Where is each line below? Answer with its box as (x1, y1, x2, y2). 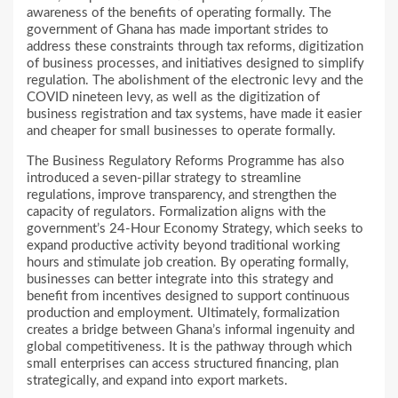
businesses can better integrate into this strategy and (27, 273, 333, 287)
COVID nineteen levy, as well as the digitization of (27, 91, 320, 105)
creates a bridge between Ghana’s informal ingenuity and (27, 323, 354, 338)
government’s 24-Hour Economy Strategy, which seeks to (27, 222, 363, 236)
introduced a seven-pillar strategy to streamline (27, 171, 301, 186)
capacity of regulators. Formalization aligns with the (27, 205, 326, 219)
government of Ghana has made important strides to (27, 23, 329, 37)
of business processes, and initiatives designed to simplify (27, 57, 364, 71)
